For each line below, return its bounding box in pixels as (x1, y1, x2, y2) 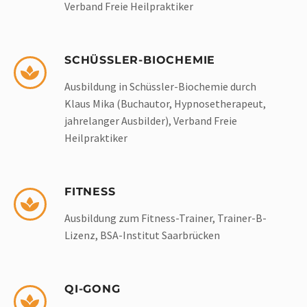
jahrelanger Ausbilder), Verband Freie (64, 114, 237, 128)
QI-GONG (64, 282, 121, 296)
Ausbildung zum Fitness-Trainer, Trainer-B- (64, 211, 267, 225)
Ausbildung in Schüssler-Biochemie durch (64, 79, 256, 94)
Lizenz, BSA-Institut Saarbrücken (64, 228, 220, 243)
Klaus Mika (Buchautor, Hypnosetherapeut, (64, 97, 266, 111)
